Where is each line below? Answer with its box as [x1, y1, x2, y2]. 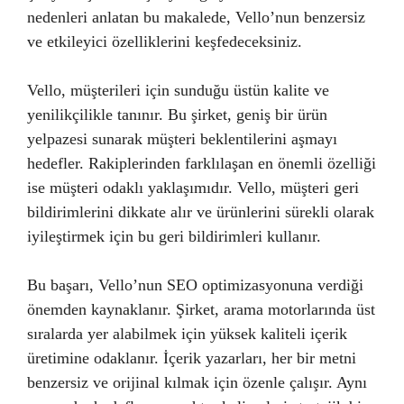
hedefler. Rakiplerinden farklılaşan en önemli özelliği [27, 153, 376, 172]
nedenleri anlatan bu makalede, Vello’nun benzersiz [27, 7, 365, 26]
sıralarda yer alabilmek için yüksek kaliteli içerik [27, 324, 347, 343]
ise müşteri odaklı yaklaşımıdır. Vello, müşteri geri [27, 178, 359, 197]
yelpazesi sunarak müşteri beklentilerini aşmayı [27, 129, 337, 148]
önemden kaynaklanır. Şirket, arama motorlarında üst [27, 299, 375, 318]
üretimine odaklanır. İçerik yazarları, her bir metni [27, 348, 356, 367]
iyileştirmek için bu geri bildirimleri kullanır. [27, 226, 321, 245]
